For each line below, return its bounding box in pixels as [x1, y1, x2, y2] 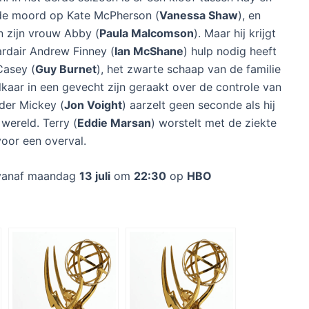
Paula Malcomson [99, 26, 194, 40]
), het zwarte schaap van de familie [97, 61, 281, 76]
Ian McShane [114, 43, 183, 58]
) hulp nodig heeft [183, 43, 277, 58]
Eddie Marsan [77, 115, 151, 130]
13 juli [79, 169, 110, 183]
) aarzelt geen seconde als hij [122, 97, 275, 112]
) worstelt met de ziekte [151, 115, 277, 130]
